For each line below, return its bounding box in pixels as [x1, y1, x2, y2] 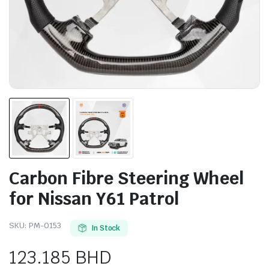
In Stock [91, 223, 121, 233]
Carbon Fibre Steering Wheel [9, 166, 244, 189]
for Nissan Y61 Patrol [9, 187, 179, 210]
